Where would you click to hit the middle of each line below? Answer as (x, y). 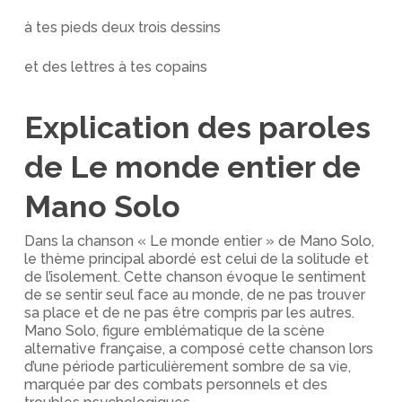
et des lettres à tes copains (115, 67)
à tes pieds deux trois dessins (122, 27)
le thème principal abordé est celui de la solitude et (196, 259)
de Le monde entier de (192, 167)
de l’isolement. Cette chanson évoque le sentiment (195, 277)
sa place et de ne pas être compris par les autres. (189, 313)
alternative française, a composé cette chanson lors (198, 349)
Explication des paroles (197, 127)
